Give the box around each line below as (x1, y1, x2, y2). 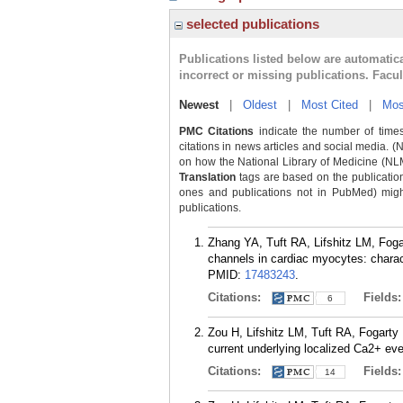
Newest (179, 98, 219, 112)
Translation (179, 171, 236, 184)
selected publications (183, 16, 319, 31)
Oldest (243, 98, 277, 112)
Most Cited (301, 98, 358, 112)
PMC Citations (179, 125, 255, 138)
